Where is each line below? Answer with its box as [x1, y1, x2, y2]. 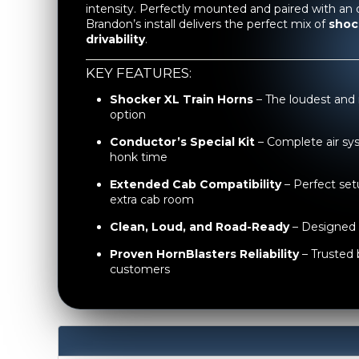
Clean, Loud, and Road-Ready [110, 220, 289, 235]
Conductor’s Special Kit [110, 135, 255, 150]
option [110, 107, 146, 123]
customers [110, 262, 170, 277]
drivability [86, 32, 145, 47]
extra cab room [110, 192, 194, 208]
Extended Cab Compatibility [110, 177, 281, 192]
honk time [110, 150, 167, 165]
